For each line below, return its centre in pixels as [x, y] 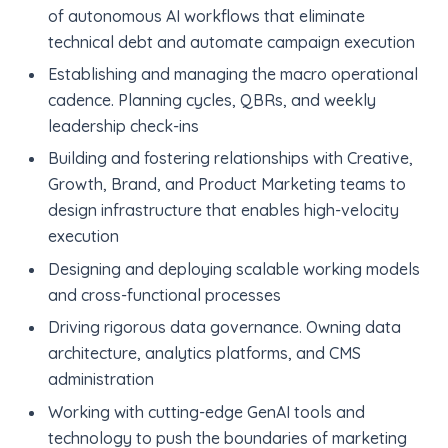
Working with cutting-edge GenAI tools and [206, 411]
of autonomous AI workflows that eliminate [206, 15]
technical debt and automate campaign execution [231, 41]
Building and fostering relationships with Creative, [230, 158]
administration [100, 379]
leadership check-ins [123, 126]
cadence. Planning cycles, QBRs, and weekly [211, 100]
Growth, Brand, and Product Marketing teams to [226, 184]
